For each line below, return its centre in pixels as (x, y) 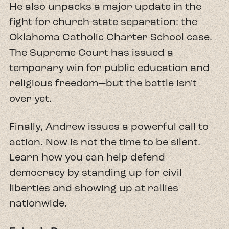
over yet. (30, 98)
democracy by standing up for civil (96, 172)
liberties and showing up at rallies (94, 188)
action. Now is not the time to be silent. (105, 142)
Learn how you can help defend (87, 157)
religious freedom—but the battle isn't (103, 83)
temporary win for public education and (109, 67)
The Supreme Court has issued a (91, 52)
